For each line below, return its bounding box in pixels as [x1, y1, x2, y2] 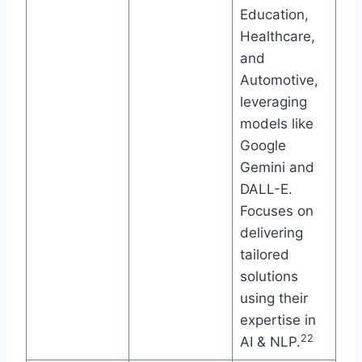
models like [239, 116, 314, 133]
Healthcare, [239, 28, 315, 45]
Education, [239, 6, 309, 23]
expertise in [239, 312, 316, 329]
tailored [239, 246, 289, 263]
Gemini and [239, 159, 314, 176]
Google [239, 137, 286, 154]
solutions [239, 268, 298, 285]
